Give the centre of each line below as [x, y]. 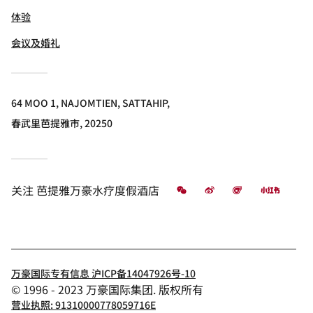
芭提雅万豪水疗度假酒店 [98, 190]
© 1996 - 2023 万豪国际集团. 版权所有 [107, 289]
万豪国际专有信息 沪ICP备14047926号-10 [103, 273]
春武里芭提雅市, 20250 [62, 123]
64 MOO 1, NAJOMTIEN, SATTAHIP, [90, 103]
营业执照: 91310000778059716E [83, 305]
